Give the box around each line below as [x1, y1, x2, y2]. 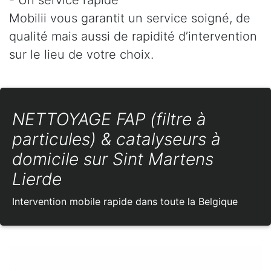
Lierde [12, 168, 62, 189]
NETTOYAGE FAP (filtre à [12, 108, 206, 129]
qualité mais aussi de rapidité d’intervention [9, 28, 257, 44]
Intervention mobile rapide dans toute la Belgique [12, 195, 238, 207]
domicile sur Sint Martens [12, 148, 214, 169]
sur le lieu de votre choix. [9, 47, 154, 62]
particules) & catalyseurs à [12, 128, 221, 149]
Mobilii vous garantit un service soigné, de [9, 10, 250, 25]
